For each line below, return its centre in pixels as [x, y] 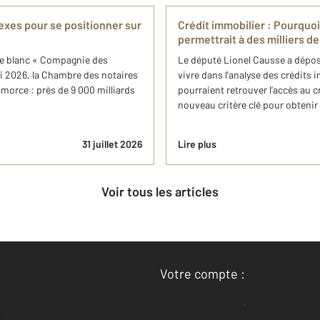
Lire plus [197, 144]
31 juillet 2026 [112, 144]
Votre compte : [202, 274]
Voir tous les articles [164, 192]
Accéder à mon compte [248, 305]
